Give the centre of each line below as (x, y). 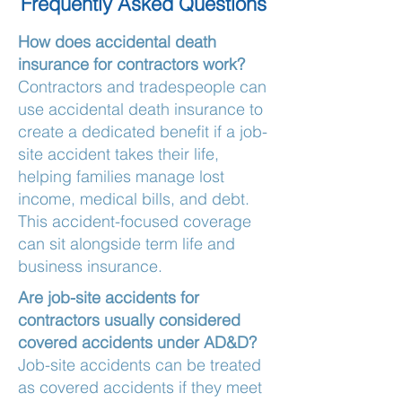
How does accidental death (117, 42)
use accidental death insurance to (140, 109)
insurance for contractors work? (131, 64)
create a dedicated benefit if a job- (143, 131)
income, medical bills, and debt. (134, 199)
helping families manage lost (121, 176)
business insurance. (90, 266)
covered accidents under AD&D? (137, 342)
